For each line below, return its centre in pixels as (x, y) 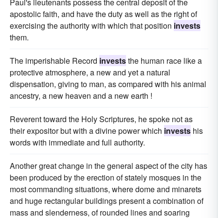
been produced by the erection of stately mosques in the (106, 177)
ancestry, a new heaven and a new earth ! (81, 96)
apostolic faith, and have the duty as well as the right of (103, 14)
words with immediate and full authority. (77, 142)
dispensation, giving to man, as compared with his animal (108, 84)
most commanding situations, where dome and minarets (106, 189)
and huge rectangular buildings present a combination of (107, 201)
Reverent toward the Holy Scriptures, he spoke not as (101, 119)
